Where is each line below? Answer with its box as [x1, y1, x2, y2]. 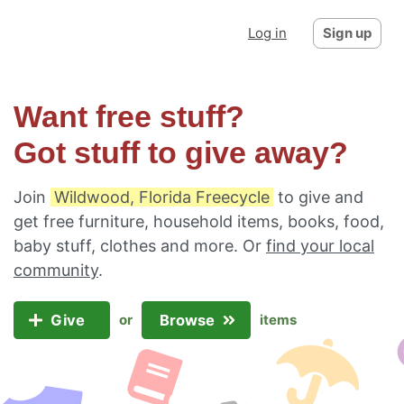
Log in [248, 24, 287, 41]
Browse [155, 311, 222, 329]
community [14, 261, 98, 280]
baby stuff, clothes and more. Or [14, 236, 266, 255]
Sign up [323, 24, 372, 41]
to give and [273, 188, 363, 207]
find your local [266, 236, 374, 255]
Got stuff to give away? [14, 136, 348, 170]
